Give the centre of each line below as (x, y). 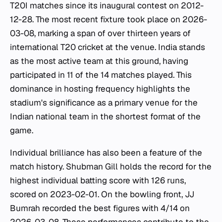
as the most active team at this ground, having (99, 61)
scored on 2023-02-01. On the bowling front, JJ (102, 194)
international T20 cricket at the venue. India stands (108, 47)
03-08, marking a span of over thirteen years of (100, 33)
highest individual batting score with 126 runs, (98, 180)
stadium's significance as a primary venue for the (104, 103)
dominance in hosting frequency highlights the (100, 89)
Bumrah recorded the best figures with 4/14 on (100, 208)
